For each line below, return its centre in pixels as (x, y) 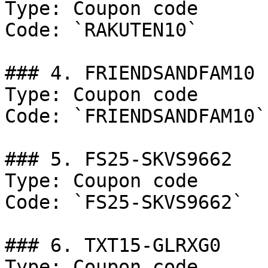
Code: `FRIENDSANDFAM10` (135, 116)
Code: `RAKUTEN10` (101, 30)
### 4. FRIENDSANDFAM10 (130, 73)
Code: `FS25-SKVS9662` (124, 202)
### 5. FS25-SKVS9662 (118, 159)
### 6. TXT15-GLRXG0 (113, 245)
